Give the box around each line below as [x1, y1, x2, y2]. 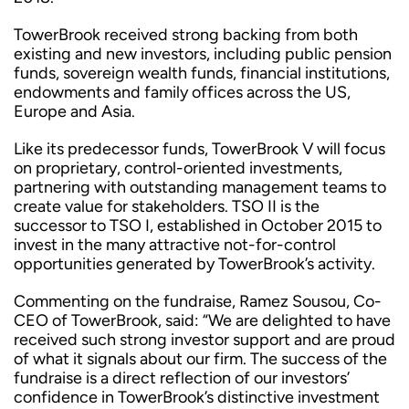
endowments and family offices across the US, [14, 82, 351, 102]
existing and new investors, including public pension [14, 44, 392, 64]
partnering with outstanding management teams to [14, 177, 386, 197]
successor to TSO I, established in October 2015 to [14, 215, 382, 236]
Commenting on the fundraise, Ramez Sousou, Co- [14, 291, 382, 311]
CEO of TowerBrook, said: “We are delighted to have [14, 310, 391, 330]
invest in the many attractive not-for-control [14, 235, 336, 255]
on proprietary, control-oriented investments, [14, 158, 342, 178]
